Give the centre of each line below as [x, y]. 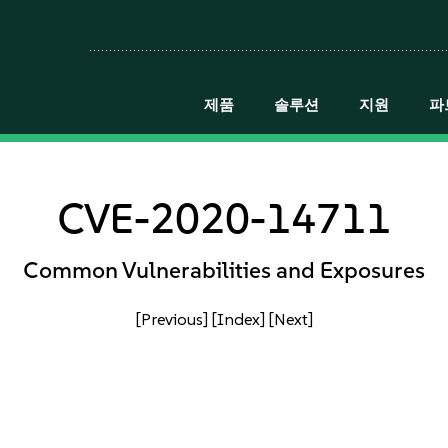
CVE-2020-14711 [224, 218]
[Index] [238, 319]
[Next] [290, 319]
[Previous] [171, 319]
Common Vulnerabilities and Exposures [224, 270]
